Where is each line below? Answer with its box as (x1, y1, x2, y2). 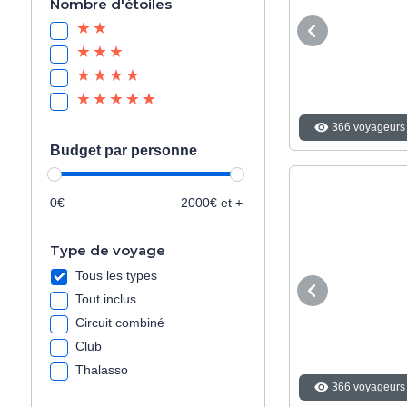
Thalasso (75, 362, 128, 377)
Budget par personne (50, 142, 197, 158)
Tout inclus (75, 291, 136, 306)
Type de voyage (50, 241, 165, 259)
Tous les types (75, 267, 157, 283)
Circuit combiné (75, 314, 164, 330)
